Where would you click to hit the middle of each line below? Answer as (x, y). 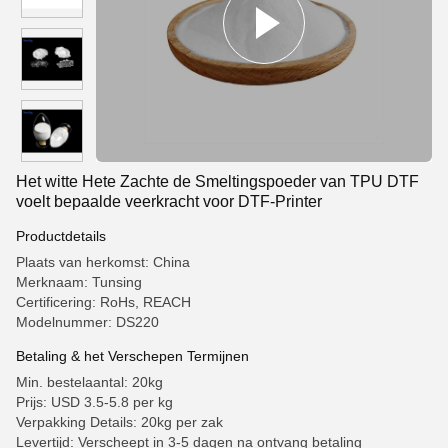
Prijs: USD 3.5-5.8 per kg (94, 402)
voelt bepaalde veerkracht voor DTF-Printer (169, 201)
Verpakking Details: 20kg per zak (119, 422)
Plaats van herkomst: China (103, 262)
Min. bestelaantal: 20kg (89, 382)
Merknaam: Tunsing (79, 282)
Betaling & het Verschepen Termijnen (132, 356)
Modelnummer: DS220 (87, 322)
